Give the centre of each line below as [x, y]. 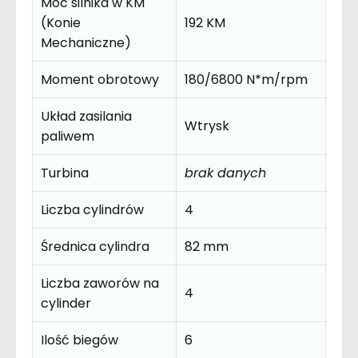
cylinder [66, 303]
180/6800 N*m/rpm [246, 79]
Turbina [65, 173]
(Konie [61, 22]
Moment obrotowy [100, 79]
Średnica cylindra [95, 246]
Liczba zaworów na [100, 283]
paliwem [68, 136]
